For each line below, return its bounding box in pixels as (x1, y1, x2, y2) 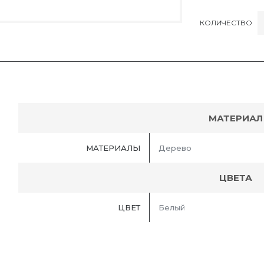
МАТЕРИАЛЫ (86, 143, 140, 153)
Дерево (159, 143, 192, 153)
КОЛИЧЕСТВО (200, 18, 252, 27)
